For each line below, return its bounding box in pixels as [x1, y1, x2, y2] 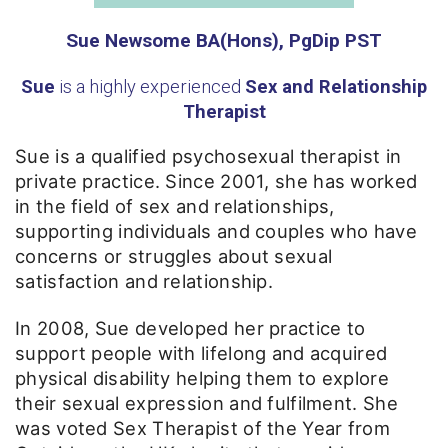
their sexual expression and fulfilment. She [15, 391, 398, 414]
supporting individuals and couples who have [15, 219, 417, 242]
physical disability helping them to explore [15, 366, 389, 389]
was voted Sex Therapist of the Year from [15, 416, 390, 439]
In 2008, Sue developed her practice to [15, 316, 366, 339]
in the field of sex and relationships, [15, 194, 335, 217]
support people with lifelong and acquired [15, 341, 388, 364]
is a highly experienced [55, 75, 245, 97]
